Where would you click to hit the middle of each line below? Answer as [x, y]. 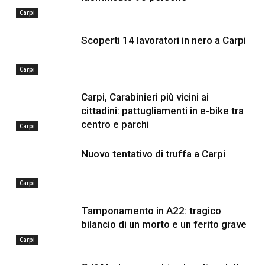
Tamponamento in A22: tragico [151, 211]
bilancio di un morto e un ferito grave [164, 224]
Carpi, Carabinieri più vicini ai [145, 97]
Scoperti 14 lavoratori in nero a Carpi [163, 40]
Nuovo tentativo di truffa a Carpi [153, 154]
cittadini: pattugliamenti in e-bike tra [162, 111]
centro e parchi [115, 124]
